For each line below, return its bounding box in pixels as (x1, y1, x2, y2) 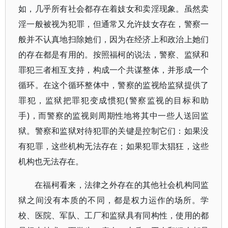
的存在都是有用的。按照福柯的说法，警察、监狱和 (18, 49, 209, 60)
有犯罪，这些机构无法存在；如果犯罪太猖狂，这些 (18, 140, 209, 152)
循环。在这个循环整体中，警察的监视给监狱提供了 (18, 79, 209, 91)
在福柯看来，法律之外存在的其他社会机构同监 (35, 179, 209, 190)
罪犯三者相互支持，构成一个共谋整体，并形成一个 (18, 64, 209, 75)
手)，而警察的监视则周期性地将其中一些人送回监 (18, 110, 209, 121)
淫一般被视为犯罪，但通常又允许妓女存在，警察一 (18, 18, 209, 30)
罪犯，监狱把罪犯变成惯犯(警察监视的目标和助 (18, 95, 209, 106)
